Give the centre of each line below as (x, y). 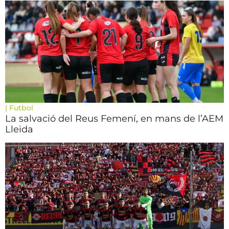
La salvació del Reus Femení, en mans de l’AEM (114, 119)
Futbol (21, 108)
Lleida (19, 129)
